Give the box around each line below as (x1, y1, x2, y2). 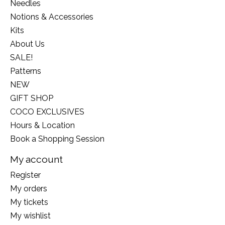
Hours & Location (10, 121, 75, 131)
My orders (10, 183, 47, 193)
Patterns (10, 66, 41, 76)
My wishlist (10, 210, 51, 220)
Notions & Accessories (10, 12, 93, 22)
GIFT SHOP (10, 93, 53, 103)
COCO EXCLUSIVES (10, 107, 84, 117)
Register (10, 170, 41, 180)
